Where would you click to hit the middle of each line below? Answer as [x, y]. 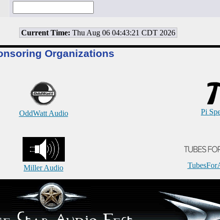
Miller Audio [43, 168]
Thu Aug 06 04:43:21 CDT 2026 [123, 33]
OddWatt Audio [43, 113]
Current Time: [46, 33]
